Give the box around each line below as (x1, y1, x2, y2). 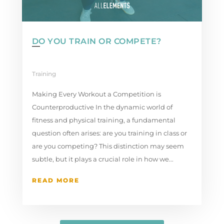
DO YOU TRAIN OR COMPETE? (31, 36, 161, 46)
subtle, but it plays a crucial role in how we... (31, 154, 173, 163)
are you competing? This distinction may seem (31, 141, 184, 150)
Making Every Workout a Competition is (31, 89, 161, 98)
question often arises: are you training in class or (31, 128, 187, 137)
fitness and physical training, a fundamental (31, 115, 175, 124)
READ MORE (31, 176, 79, 184)
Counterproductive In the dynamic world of (31, 102, 172, 111)
